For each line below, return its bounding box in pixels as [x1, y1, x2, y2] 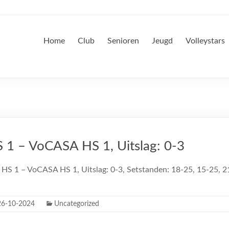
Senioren [107, 37, 139, 45]
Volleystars [186, 37, 225, 45]
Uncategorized [54, 200, 99, 208]
